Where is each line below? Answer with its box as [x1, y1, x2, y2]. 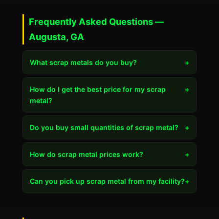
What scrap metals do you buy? [30, 58, 137, 66]
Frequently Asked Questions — [29, 16, 164, 27]
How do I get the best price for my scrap [30, 85, 166, 93]
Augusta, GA [29, 31, 84, 42]
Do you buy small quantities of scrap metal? [30, 123, 178, 131]
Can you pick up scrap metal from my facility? [30, 177, 185, 185]
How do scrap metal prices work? [30, 150, 143, 158]
